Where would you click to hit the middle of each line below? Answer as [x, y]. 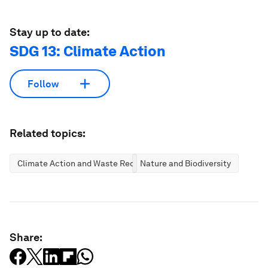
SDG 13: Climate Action [88, 51]
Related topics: [48, 133]
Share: [26, 237]
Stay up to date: [50, 32]
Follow [43, 84]
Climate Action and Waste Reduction [89, 163]
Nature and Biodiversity [185, 163]
